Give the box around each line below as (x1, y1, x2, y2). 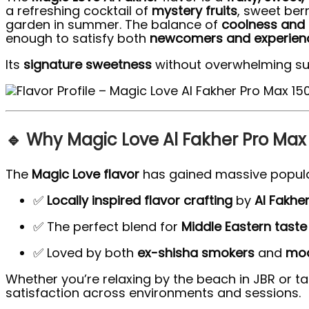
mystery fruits (152, 1, 237, 19)
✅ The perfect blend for (33, 217, 181, 235)
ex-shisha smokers (137, 243, 255, 261)
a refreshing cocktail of (6, 1, 152, 19)
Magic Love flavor (32, 165, 139, 183)
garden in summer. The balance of (6, 15, 221, 33)
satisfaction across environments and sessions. (6, 283, 301, 301)
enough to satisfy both (6, 29, 150, 47)
